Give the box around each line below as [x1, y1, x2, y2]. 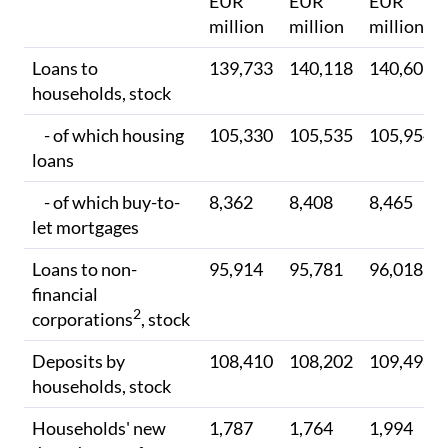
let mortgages [32, 215, 139, 238]
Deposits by [32, 349, 125, 372]
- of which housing [32, 123, 184, 146]
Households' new [32, 416, 166, 439]
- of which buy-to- [32, 190, 180, 213]
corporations [32, 307, 133, 330]
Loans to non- [32, 257, 137, 280]
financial [32, 282, 98, 305]
